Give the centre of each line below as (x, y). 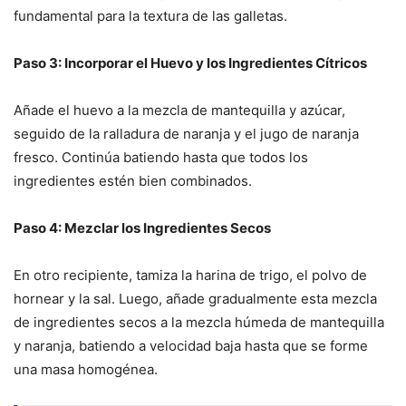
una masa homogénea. (86, 370)
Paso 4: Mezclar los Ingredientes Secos (142, 228)
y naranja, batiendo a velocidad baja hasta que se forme (191, 346)
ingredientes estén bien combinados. (133, 181)
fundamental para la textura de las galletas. (150, 16)
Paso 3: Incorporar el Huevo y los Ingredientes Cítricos (190, 63)
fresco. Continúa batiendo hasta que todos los (161, 158)
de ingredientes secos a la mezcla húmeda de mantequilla (199, 323)
